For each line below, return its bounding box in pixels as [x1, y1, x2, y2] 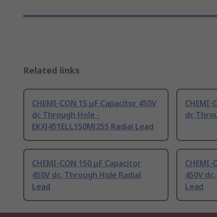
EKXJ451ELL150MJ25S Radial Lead [32, 121, 154, 132]
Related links [23, 64, 80, 77]
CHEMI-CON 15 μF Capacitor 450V [32, 98, 156, 109]
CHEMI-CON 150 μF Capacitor [32, 158, 141, 169]
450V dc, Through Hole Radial [32, 170, 141, 181]
